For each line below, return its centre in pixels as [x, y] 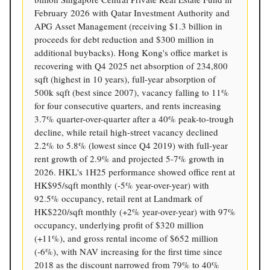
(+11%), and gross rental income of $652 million [126, 238]
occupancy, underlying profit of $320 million [119, 224]
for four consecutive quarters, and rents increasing [128, 105]
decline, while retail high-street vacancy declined [126, 132]
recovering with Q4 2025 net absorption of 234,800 [131, 65]
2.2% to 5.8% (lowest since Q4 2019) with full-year [131, 145]
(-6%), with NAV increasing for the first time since [128, 251]
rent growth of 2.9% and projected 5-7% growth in [129, 158]
